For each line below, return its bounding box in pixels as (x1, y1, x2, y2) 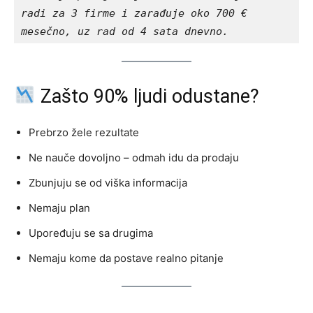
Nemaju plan (29, 201, 90, 214)
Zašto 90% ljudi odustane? (35, 85, 259, 108)
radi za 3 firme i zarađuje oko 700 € (21, 6, 247, 20)
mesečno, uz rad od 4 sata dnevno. (21, 24, 228, 38)
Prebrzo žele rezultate (29, 125, 139, 139)
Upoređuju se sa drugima (29, 226, 153, 240)
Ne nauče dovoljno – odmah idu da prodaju (29, 150, 239, 164)
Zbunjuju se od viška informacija (29, 175, 187, 189)
